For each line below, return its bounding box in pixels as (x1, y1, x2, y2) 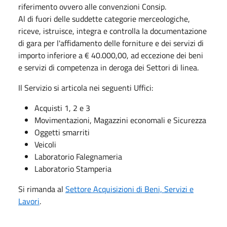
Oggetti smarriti (34, 126, 90, 138)
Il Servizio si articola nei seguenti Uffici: (18, 81, 153, 94)
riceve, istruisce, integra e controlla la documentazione (18, 24, 207, 37)
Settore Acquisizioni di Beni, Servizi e (65, 182, 194, 195)
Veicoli (34, 138, 56, 150)
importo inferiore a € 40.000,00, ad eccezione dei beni (18, 49, 203, 61)
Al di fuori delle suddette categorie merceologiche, (18, 12, 190, 25)
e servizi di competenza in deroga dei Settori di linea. (18, 61, 199, 73)
